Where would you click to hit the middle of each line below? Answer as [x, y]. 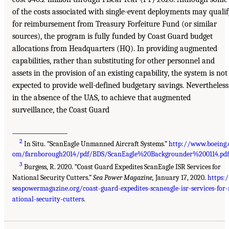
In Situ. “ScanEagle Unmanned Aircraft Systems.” [96, 144]
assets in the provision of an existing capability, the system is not [120, 73]
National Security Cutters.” [53, 178]
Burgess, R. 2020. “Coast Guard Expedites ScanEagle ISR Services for [122, 167]
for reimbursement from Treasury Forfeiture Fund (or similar [114, 24]
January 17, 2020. [181, 178]
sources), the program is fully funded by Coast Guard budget [112, 36]
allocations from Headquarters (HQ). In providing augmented [115, 48]
